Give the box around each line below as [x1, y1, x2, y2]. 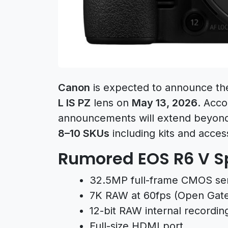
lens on [91, 96, 132, 109]
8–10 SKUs [58, 127, 109, 139]
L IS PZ [58, 96, 91, 109]
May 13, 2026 [132, 96, 197, 109]
